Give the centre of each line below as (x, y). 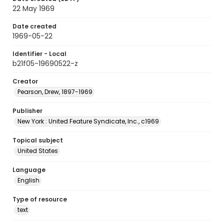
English (28, 180)
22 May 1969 (33, 8)
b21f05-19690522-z (45, 63)
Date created (34, 26)
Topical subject (38, 140)
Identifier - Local (39, 54)
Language (29, 170)
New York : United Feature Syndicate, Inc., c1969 (88, 121)
